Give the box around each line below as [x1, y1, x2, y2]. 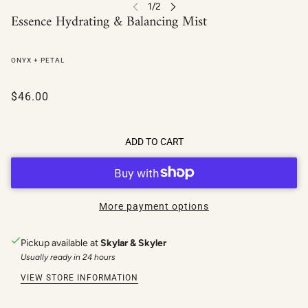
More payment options [99, 200, 209, 212]
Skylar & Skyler [100, 236, 166, 249]
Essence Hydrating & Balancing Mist [11, 10, 207, 34]
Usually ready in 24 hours [21, 252, 115, 262]
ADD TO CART [124, 136, 184, 148]
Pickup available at [21, 236, 100, 249]
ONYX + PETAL [11, 56, 65, 64]
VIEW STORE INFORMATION [21, 272, 138, 283]
